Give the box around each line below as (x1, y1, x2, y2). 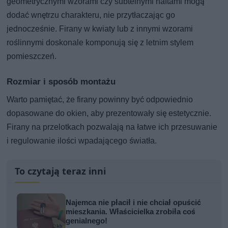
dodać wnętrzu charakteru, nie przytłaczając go (7, 10, 176, 20)
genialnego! (66, 216, 108, 225)
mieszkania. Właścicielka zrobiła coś (66, 207, 196, 216)
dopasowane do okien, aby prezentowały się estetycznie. (7, 108, 212, 118)
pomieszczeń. (7, 51, 57, 61)
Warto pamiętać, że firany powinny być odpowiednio (7, 94, 193, 104)
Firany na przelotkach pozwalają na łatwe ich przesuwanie (7, 122, 218, 132)
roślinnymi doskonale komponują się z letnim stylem (7, 37, 194, 47)
